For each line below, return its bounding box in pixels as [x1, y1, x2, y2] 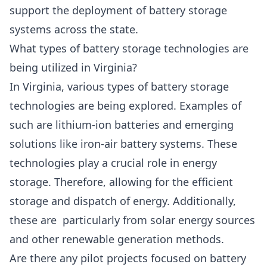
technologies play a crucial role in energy [10, 155, 217, 170]
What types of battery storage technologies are [10, 41, 249, 55]
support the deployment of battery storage [10, 2, 227, 17]
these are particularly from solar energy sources [10, 212, 255, 227]
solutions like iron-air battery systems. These [10, 136, 237, 151]
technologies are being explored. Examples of [10, 98, 241, 113]
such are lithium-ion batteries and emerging [10, 117, 234, 132]
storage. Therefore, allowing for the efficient [10, 174, 233, 189]
